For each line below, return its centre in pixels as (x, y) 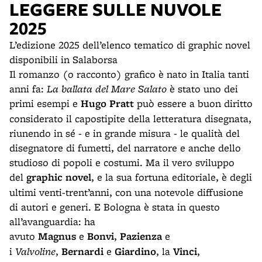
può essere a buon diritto (193, 103)
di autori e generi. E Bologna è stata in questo (115, 207)
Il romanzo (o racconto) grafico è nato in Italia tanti (129, 74)
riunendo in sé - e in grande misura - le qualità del (125, 133)
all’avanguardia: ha (52, 221)
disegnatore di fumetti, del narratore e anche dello (125, 148)
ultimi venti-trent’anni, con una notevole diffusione (126, 192)
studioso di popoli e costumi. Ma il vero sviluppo (122, 162)
